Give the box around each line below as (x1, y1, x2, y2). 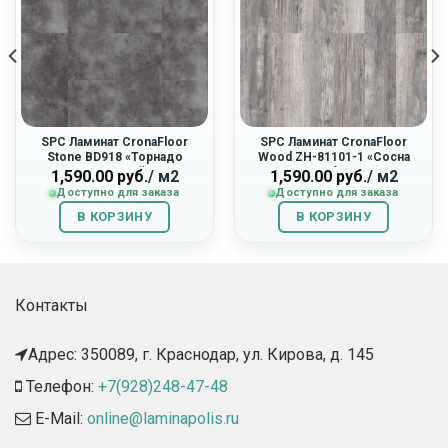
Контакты (15, 296, 88, 316)
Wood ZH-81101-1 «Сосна (257, 149, 410, 164)
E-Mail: (31, 408, 87, 428)
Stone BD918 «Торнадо (46, 149, 183, 164)
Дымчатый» (78, 164, 151, 179)
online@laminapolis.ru (87, 408, 239, 428)
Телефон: (22, 376, 98, 396)
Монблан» (303, 164, 364, 179)
